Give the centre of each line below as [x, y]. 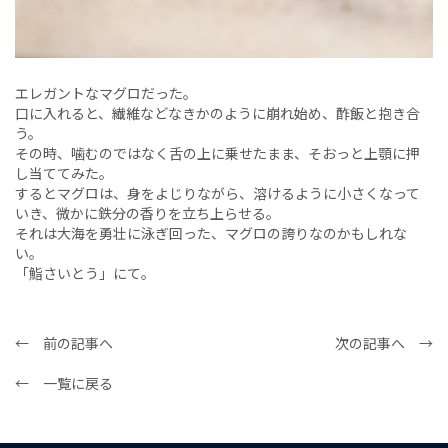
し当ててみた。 [64, 172]
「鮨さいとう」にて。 [85, 272]
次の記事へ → [384, 342]
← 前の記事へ [64, 342]
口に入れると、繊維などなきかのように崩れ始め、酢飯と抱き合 [217, 112]
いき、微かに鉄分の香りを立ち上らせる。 [147, 212]
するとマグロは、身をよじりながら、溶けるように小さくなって [217, 192]
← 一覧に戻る [64, 382]
